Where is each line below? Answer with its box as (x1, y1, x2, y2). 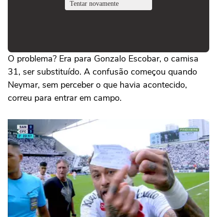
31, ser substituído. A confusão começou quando (8, 66, 197, 77)
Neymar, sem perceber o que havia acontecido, (8, 79, 187, 91)
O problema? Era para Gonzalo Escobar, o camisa (8, 53, 199, 64)
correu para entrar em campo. (8, 92, 124, 104)
